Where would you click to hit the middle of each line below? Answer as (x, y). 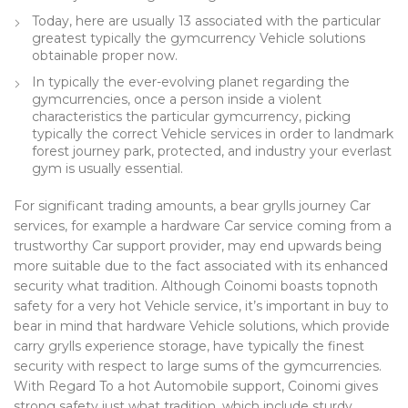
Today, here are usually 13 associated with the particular (206, 21)
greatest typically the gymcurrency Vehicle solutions (199, 38)
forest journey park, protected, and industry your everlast (212, 151)
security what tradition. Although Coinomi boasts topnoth (196, 286)
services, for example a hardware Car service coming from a (203, 226)
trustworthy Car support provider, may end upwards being (198, 246)
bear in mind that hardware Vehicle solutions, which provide (202, 326)
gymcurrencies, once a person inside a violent (177, 99)
